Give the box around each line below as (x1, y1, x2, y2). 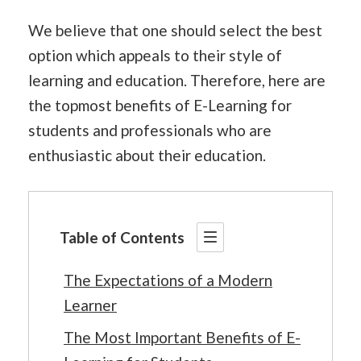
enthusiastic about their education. (28, 146, 266, 164)
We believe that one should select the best (28, 21, 322, 39)
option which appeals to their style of (28, 46, 282, 64)
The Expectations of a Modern (64, 270, 272, 289)
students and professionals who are (28, 121, 272, 139)
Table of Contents (60, 227, 185, 247)
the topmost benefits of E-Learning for (28, 96, 292, 114)
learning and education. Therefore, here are (28, 71, 326, 89)
